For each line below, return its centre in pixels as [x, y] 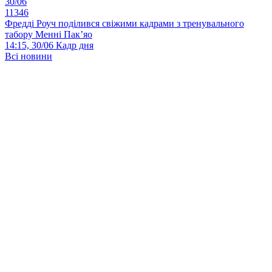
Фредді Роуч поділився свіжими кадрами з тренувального [124, 24]
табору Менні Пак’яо [49, 35]
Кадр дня [75, 46]
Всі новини [29, 56]
